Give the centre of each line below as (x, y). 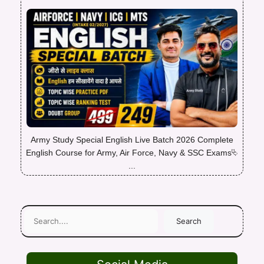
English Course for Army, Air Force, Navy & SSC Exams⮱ (132, 153)
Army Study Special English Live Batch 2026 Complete (132, 140)
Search (189, 221)
